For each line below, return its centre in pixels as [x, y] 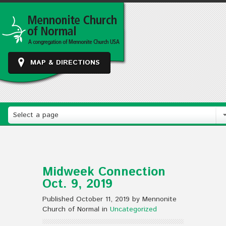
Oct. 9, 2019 [77, 184]
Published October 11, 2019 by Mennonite [109, 199]
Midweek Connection [104, 172]
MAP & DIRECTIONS [65, 63]
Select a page [36, 115]
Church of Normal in [76, 209]
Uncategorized [133, 209]
